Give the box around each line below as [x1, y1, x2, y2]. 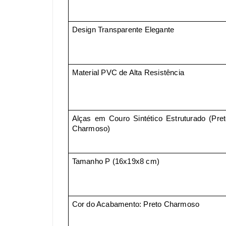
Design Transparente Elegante [72, 25, 175, 34]
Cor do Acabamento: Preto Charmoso [72, 200, 200, 208]
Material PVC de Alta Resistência [72, 68, 185, 77]
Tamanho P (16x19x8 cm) [72, 157, 160, 165]
